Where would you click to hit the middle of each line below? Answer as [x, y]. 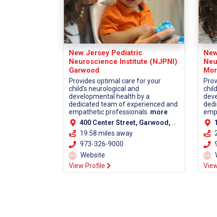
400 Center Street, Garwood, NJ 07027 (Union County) [126, 123]
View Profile [88, 165]
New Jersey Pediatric [106, 53]
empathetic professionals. [109, 112]
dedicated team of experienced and [123, 104]
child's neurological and [104, 89]
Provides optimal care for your [115, 81]
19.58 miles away [106, 133]
